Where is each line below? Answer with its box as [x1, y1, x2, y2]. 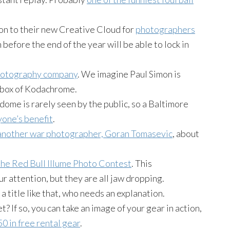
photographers [136, 23, 195, 35]
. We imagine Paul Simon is [78, 68, 181, 80]
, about [172, 127, 199, 139]
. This [131, 157, 152, 169]
